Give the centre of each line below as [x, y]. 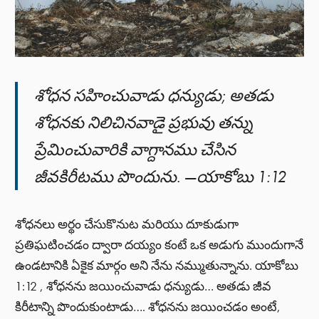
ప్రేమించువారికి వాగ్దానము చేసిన [135, 149]
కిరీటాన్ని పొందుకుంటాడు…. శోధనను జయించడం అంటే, [148, 307]
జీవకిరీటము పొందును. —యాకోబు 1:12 [161, 176]
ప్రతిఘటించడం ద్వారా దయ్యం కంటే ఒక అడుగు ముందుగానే [159, 245]
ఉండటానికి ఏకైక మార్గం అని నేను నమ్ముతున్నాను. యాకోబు [157, 266]
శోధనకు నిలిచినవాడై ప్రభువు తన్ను [144, 122]
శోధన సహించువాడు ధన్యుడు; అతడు [154, 95]
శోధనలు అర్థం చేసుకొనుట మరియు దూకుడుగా [127, 225]
